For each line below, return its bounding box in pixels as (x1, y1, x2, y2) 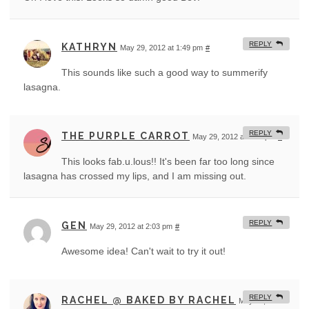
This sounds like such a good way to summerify (61, 67, 268, 79)
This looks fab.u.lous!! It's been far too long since (61, 156, 275, 168)
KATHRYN (61, 41, 117, 53)
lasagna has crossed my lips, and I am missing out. (23, 170, 246, 182)
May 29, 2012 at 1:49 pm (120, 43, 203, 52)
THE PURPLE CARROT (61, 130, 190, 142)
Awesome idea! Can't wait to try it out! (61, 246, 226, 257)
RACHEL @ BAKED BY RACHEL (61, 295, 236, 306)
